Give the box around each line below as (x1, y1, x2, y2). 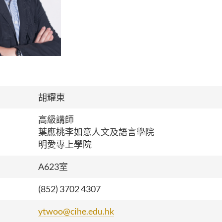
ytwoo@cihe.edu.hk (38, 206, 114, 217)
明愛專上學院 (38, 139, 92, 150)
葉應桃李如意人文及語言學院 (38, 126, 154, 138)
